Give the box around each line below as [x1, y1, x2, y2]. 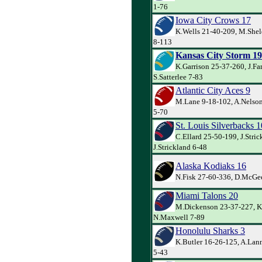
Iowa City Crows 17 [175, 15, 251, 25]
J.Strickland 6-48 [153, 142, 207, 151]
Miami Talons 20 [175, 190, 238, 201]
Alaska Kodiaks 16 [175, 160, 246, 171]
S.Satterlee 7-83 [153, 72, 203, 81]
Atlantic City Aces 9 [175, 85, 250, 95]
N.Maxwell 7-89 [153, 212, 205, 222]
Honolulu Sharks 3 [175, 225, 245, 236]
